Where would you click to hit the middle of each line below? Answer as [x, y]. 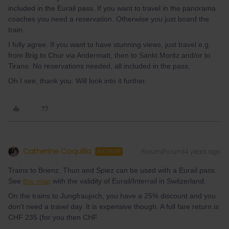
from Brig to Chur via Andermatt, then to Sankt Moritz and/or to [109, 55]
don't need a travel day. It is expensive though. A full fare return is [113, 207]
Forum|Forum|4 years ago [181, 152]
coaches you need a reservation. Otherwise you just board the [109, 19]
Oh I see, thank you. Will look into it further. [78, 81]
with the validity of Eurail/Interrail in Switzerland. [128, 181]
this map [37, 181]
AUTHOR [109, 151]
